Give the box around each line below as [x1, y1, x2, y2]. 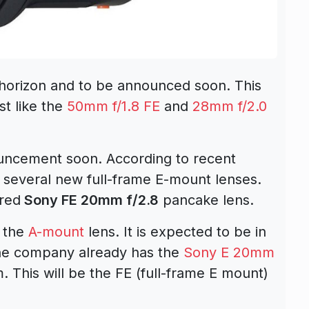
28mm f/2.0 [192, 97, 267, 114]
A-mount [28, 223, 84, 240]
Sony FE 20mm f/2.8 [21, 191, 159, 208]
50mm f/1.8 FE [67, 97, 160, 114]
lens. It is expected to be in [84, 223, 266, 240]
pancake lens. [159, 191, 254, 208]
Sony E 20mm [183, 243, 275, 261]
